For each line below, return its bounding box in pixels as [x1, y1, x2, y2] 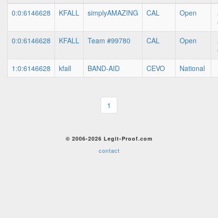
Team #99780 [88, 36, 130, 45]
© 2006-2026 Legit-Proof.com [65, 135, 153, 142]
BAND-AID [88, 63, 120, 73]
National [180, 63, 205, 73]
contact [98, 146, 120, 154]
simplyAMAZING [88, 8, 138, 18]
